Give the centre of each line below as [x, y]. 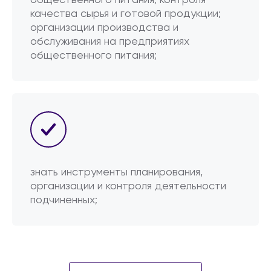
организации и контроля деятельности [128, 186]
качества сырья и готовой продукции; [126, 14]
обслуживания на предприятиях [110, 42]
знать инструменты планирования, [116, 172]
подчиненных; [64, 200]
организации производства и [104, 28]
